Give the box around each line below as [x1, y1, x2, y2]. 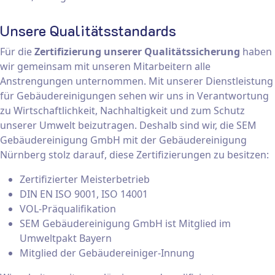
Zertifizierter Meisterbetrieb [20, 172, 150, 187]
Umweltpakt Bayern [20, 231, 112, 246]
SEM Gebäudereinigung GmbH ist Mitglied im [20, 217, 231, 231]
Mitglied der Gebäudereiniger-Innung [20, 246, 195, 260]
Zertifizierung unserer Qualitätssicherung [34, 45, 240, 59]
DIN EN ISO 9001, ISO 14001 [20, 187, 148, 201]
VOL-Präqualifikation [20, 202, 116, 216]
